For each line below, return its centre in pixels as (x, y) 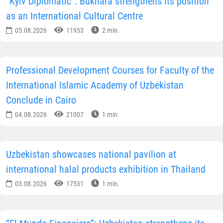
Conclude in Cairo (41, 100)
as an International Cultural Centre (74, 16)
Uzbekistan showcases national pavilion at (91, 155)
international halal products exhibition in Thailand (106, 169)
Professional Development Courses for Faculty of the (110, 70)
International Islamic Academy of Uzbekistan (95, 85)
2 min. (110, 31)
